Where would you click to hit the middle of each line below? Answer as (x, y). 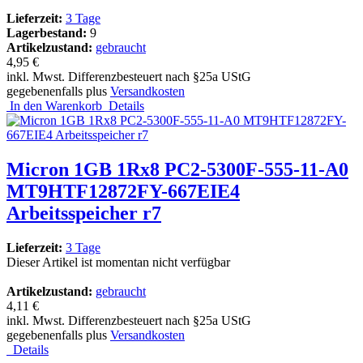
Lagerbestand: (48, 32)
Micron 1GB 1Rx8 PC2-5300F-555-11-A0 (177, 169)
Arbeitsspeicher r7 (84, 213)
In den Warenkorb (54, 105)
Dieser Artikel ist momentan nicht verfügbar (118, 262)
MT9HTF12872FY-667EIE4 (123, 191)
